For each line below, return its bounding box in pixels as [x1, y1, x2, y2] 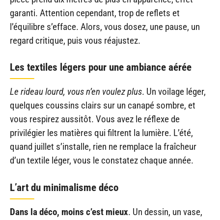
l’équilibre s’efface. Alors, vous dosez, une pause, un [10, 21, 200, 32]
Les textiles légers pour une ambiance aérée [10, 61, 192, 74]
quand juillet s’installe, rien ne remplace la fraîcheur [10, 141, 196, 153]
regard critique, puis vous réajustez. [10, 34, 140, 46]
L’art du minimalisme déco [10, 181, 118, 193]
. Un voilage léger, [142, 86, 206, 98]
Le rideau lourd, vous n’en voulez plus [10, 86, 142, 98]
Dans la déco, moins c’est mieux [10, 206, 128, 218]
